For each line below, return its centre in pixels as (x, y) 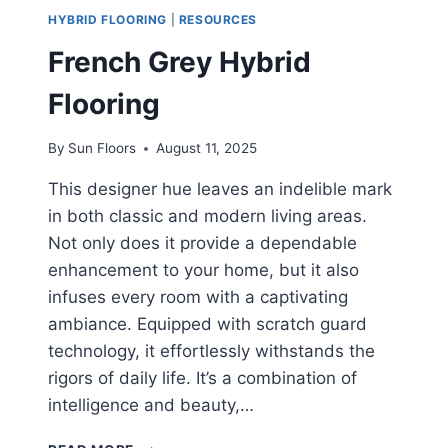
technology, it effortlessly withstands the (211, 351)
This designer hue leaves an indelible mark (220, 189)
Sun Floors (102, 148)
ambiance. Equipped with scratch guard (207, 324)
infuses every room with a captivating (198, 297)
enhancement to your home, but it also (203, 270)
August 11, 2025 (207, 148)
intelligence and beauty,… (151, 405)
